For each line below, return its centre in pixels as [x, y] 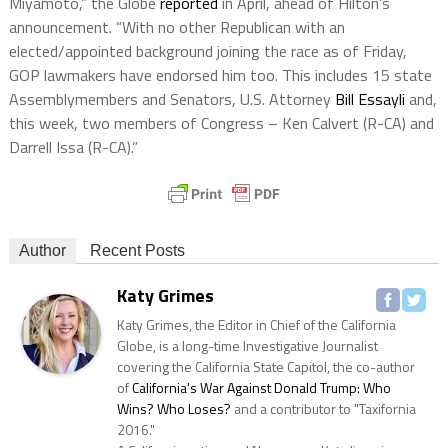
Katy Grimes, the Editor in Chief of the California [256, 324]
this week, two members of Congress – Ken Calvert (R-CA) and [221, 122]
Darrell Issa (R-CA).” [73, 146]
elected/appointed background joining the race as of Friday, [207, 50]
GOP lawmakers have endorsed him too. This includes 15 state [220, 74]
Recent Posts [137, 250]
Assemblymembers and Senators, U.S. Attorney [171, 98]
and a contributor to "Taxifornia [323, 408]
